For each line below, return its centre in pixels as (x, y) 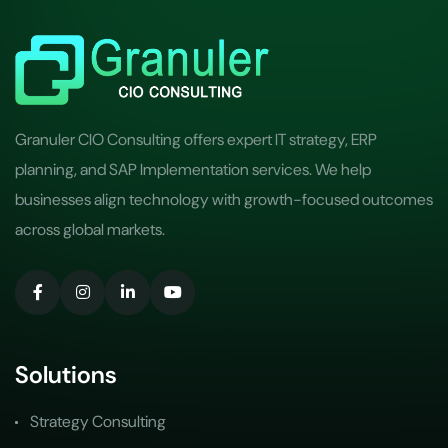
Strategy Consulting (98, 422)
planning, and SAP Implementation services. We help (193, 169)
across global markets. (90, 229)
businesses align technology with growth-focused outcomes (224, 199)
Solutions (66, 375)
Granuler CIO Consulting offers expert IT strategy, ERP (196, 139)
